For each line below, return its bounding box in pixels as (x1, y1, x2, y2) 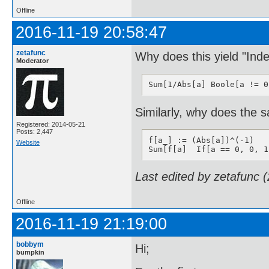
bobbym (16, 240, 44, 249)
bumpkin (16, 249, 44, 256)
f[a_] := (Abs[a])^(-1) (148, 135, 254, 145)
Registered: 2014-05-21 (16, 120, 85, 128)
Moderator (16, 56, 49, 64)
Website (16, 138, 40, 146)
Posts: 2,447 (16, 127, 53, 135)
